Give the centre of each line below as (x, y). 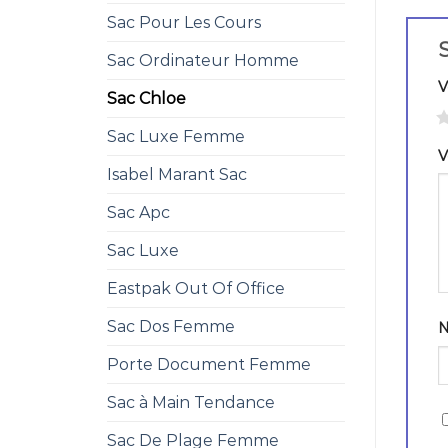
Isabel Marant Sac (177, 174)
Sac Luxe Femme (176, 136)
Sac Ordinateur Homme (203, 60)
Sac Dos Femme (171, 326)
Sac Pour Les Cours (184, 22)
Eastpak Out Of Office (196, 288)
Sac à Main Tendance (191, 402)
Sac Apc (138, 212)
